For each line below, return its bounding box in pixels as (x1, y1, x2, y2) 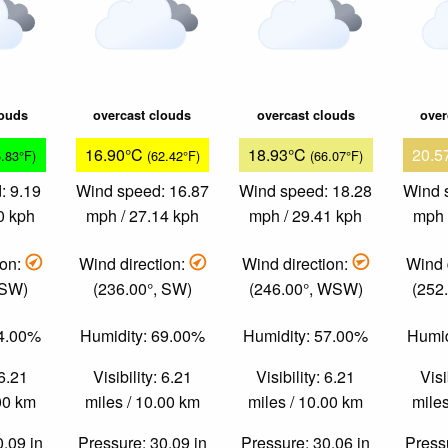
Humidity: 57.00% (243, 324, 369, 348)
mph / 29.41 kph (249, 204, 363, 228)
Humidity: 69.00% (79, 324, 205, 348)
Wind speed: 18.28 (239, 179, 373, 203)
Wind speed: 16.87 (75, 179, 209, 203)
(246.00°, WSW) (248, 276, 363, 300)
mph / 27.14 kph (85, 204, 199, 228)
